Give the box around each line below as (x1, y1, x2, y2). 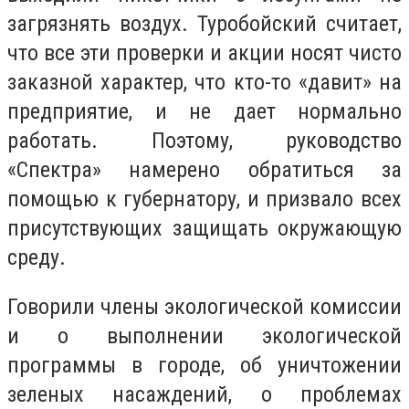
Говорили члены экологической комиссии (7, 293, 402, 320)
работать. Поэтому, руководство (7, 127, 402, 153)
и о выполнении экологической (7, 322, 402, 349)
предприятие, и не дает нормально (7, 98, 402, 124)
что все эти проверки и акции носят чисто (7, 39, 402, 66)
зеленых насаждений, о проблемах (7, 381, 402, 407)
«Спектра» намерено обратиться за (7, 156, 402, 183)
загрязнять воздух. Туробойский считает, (7, 10, 402, 37)
